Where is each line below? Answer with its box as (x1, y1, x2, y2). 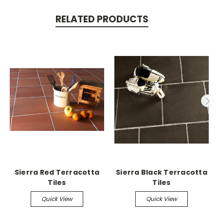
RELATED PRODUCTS (55, 13, 148, 26)
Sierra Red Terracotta (14, 167, 100, 177)
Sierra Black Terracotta (116, 167, 207, 177)
